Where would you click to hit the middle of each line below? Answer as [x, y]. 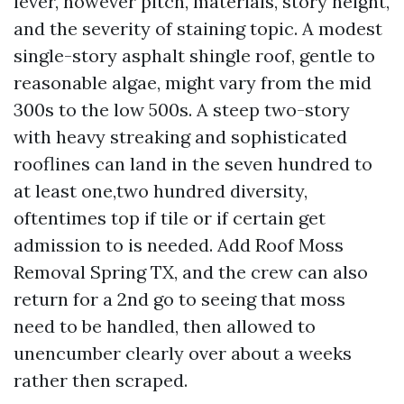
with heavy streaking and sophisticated [180, 137]
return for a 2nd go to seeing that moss [179, 299]
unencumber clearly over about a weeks [183, 353]
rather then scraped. [101, 380]
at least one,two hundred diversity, [161, 191]
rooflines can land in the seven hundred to [193, 164]
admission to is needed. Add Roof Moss [179, 245]
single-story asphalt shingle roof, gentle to [194, 55]
